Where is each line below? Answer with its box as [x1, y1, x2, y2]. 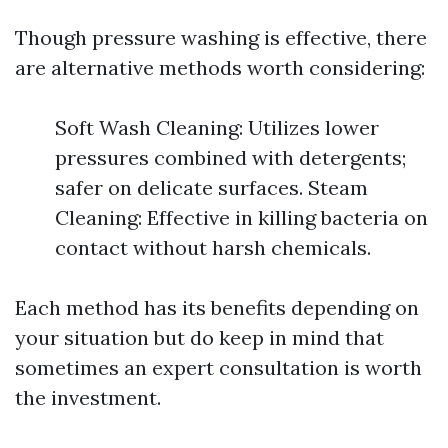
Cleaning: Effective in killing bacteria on [55, 205, 428, 230]
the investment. [15, 385, 161, 410]
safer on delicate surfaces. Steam [55, 175, 368, 200]
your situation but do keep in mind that [15, 325, 384, 350]
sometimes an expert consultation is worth [15, 355, 422, 380]
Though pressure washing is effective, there [15, 25, 427, 50]
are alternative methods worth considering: [15, 55, 425, 80]
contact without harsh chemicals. [55, 235, 371, 260]
